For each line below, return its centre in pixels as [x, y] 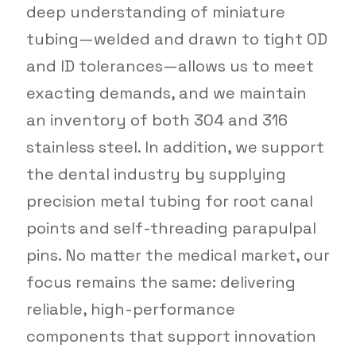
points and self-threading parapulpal [171, 228]
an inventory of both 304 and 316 [157, 120]
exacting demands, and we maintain [166, 93]
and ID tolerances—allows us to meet [170, 66]
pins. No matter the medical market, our [178, 255]
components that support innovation [171, 336]
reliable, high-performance [130, 309]
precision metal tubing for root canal [169, 201]
